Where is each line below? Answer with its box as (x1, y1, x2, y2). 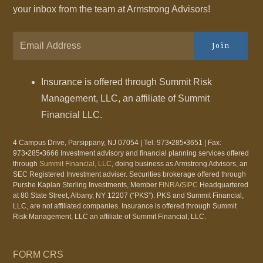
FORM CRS (13, 249, 64, 259)
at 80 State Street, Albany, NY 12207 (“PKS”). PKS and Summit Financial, (13, 191, 244, 200)
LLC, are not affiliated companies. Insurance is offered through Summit (13, 202, 237, 210)
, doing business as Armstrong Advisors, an (112, 160, 248, 168)
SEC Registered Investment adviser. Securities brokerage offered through (13, 170, 247, 178)
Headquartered (198, 181, 249, 189)
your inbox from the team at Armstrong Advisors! (13, 4, 211, 14)
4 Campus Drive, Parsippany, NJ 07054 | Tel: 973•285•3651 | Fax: (13, 139, 222, 147)
